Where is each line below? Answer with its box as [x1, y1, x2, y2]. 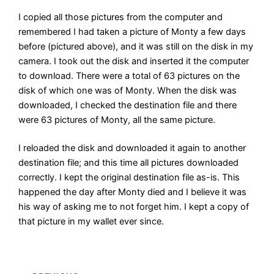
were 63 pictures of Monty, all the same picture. [18, 114, 216, 126]
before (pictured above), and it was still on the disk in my [18, 41, 254, 53]
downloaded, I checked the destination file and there [18, 100, 237, 111]
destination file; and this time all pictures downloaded [18, 157, 239, 169]
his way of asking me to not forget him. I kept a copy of [18, 201, 250, 213]
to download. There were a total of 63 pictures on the [18, 70, 240, 82]
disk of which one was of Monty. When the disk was [18, 85, 237, 97]
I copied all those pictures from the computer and [18, 12, 223, 23]
